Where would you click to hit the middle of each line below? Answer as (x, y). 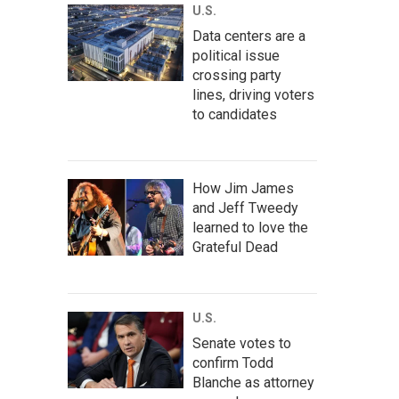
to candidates (235, 114)
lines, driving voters (253, 95)
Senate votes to (242, 343)
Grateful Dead (235, 247)
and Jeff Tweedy (245, 208)
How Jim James (243, 188)
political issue (236, 56)
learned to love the (250, 228)
